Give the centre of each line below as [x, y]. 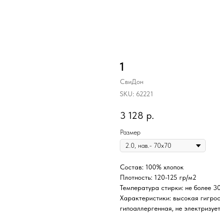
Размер [130, 132]
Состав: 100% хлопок [152, 167]
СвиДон [132, 82]
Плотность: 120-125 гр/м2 [158, 178]
